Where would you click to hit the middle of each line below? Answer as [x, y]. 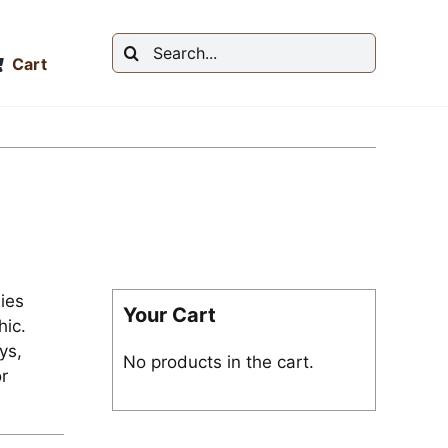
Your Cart [169, 315]
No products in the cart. [218, 362]
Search [138, 44]
